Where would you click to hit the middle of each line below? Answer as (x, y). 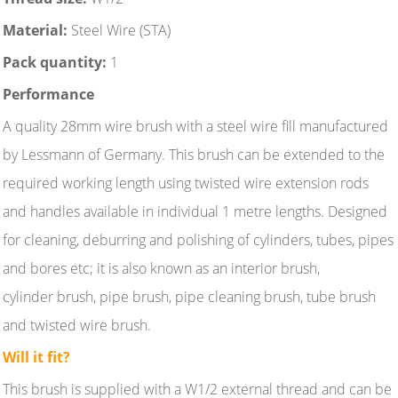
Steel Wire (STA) (123, 30)
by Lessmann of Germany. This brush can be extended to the (194, 154)
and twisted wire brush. (77, 325)
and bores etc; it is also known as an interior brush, (161, 268)
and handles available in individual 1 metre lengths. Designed (195, 211)
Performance (48, 94)
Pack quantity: (55, 62)
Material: (35, 30)
